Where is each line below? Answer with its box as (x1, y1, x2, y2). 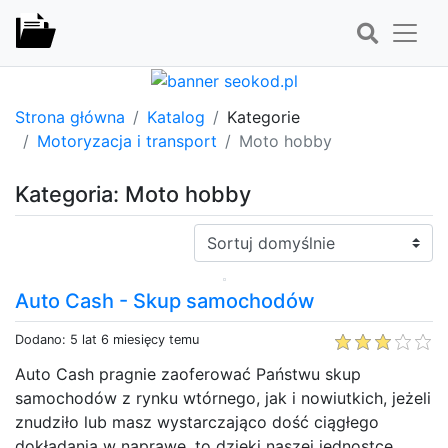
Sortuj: (193, 224, 243, 245)
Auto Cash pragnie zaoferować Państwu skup (15, 363, 361, 384)
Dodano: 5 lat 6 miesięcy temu (15, 331, 199, 347)
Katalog (147, 106, 205, 127)
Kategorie (227, 106, 300, 127)
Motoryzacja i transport (37, 130, 217, 151)
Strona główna (15, 106, 125, 127)
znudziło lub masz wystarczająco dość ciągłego (15, 411, 379, 432)
